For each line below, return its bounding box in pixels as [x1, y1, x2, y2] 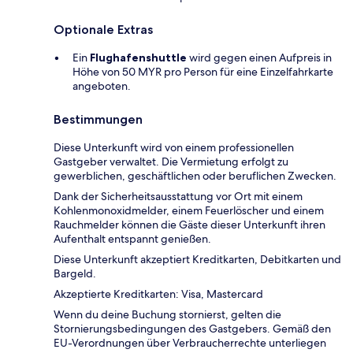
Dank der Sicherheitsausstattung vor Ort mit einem [54, 189, 303, 204]
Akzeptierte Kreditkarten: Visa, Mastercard [54, 287, 263, 302]
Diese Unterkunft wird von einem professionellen [54, 140, 294, 155]
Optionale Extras [54, 22, 153, 38]
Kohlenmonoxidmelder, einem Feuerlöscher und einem [54, 203, 324, 218]
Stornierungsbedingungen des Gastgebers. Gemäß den [54, 321, 331, 336]
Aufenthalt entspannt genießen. [54, 232, 211, 247]
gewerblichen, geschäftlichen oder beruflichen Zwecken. [54, 169, 336, 184]
